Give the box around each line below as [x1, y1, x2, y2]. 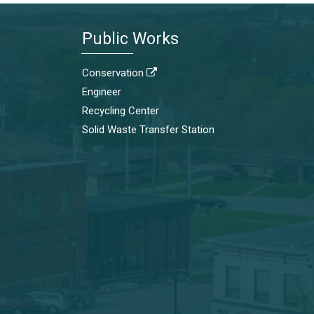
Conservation [82, 66, 146, 79]
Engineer [82, 85, 121, 98]
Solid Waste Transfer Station [82, 123, 214, 136]
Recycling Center [82, 104, 159, 117]
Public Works [82, 29, 179, 48]
